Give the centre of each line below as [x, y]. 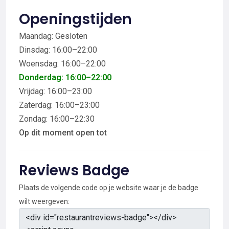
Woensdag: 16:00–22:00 [62, 63]
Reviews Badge [74, 170]
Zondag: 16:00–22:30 [57, 119]
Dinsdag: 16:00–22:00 [58, 50]
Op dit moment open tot [63, 132]
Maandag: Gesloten [53, 36]
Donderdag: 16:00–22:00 [65, 77]
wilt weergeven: [44, 201]
